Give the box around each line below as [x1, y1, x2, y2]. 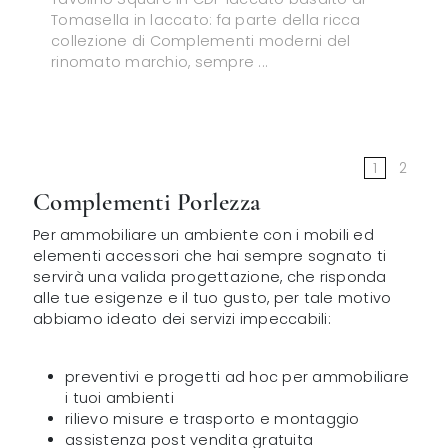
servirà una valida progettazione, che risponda [33, 267, 387, 288]
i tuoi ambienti [65, 388, 174, 409]
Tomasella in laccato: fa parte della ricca [51, 9, 361, 30]
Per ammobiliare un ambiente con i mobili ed [33, 225, 374, 246]
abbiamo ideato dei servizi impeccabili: [33, 309, 331, 330]
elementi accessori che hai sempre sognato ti [33, 246, 387, 267]
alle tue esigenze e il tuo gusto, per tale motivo [33, 288, 392, 309]
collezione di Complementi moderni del [51, 30, 351, 51]
